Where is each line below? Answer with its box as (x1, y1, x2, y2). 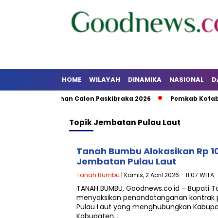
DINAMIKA (128, 75, 162, 84)
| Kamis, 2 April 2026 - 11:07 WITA (120, 171, 214, 179)
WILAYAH (89, 75, 120, 84)
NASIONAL (169, 75, 204, 84)
